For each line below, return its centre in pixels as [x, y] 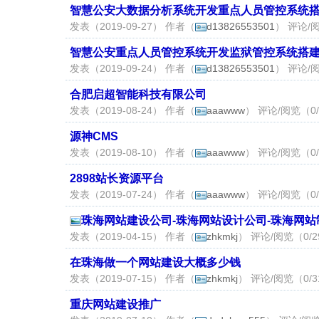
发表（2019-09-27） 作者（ [132, 26]
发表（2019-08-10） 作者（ [132, 152]
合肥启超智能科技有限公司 [138, 94]
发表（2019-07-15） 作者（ [132, 278]
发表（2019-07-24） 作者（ [132, 194]
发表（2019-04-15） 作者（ [132, 236]
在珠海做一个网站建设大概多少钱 [155, 262]
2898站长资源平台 [117, 178]
